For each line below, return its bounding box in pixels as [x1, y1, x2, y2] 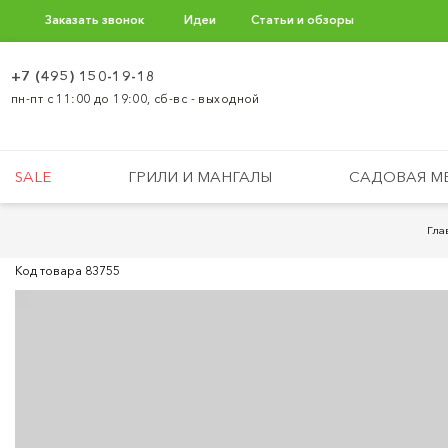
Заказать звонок [45, 12, 144, 27]
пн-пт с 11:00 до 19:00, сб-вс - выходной [11, 91, 260, 106]
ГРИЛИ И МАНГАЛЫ [128, 167, 273, 186]
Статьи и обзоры [251, 12, 354, 27]
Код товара [15, 263, 85, 278]
